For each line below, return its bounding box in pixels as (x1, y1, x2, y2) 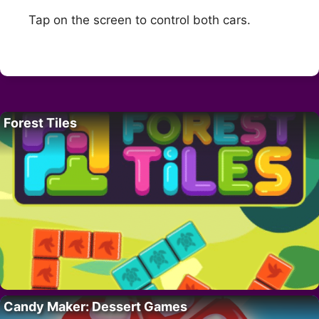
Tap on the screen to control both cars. (28, 13, 251, 28)
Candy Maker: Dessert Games (4, 298, 187, 314)
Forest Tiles (4, 115, 77, 130)
